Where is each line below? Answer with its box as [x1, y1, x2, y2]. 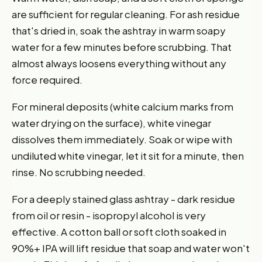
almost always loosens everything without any [12, 56, 226, 70]
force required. [12, 73, 82, 86]
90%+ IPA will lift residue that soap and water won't [12, 241, 250, 254]
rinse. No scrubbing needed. [12, 165, 146, 178]
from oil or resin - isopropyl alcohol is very [12, 208, 206, 222]
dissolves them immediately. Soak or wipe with [12, 132, 232, 146]
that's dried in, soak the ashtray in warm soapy [12, 23, 226, 37]
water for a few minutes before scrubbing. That [12, 40, 232, 53]
